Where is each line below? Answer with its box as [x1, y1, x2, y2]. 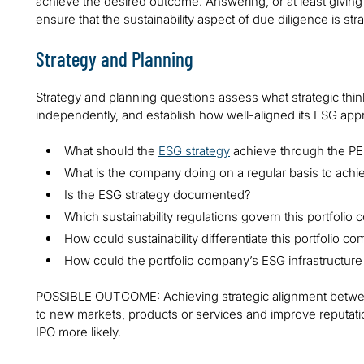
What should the [64, 143, 158, 159]
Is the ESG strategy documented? [64, 187, 251, 203]
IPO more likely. [36, 324, 124, 340]
